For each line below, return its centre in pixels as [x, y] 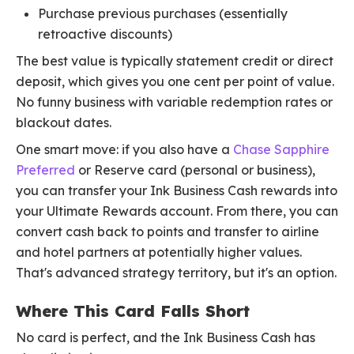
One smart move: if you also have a [124, 150]
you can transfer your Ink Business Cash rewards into [177, 191]
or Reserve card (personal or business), [195, 170]
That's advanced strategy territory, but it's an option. [176, 273]
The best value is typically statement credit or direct [175, 61]
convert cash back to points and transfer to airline [168, 232]
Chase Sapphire [281, 150]
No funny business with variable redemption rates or [174, 102]
